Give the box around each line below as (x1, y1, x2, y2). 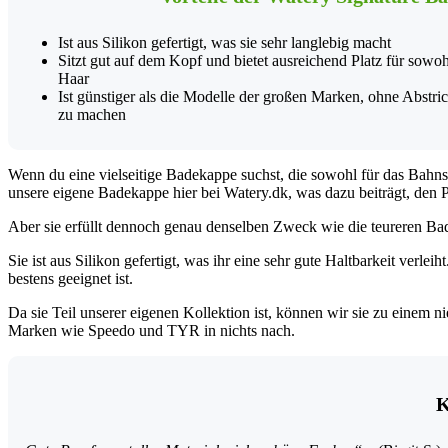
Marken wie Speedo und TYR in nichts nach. (8, 322, 295, 340)
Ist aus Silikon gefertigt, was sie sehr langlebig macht (58, 34, 391, 52)
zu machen (58, 106, 126, 124)
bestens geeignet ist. (8, 270, 133, 288)
